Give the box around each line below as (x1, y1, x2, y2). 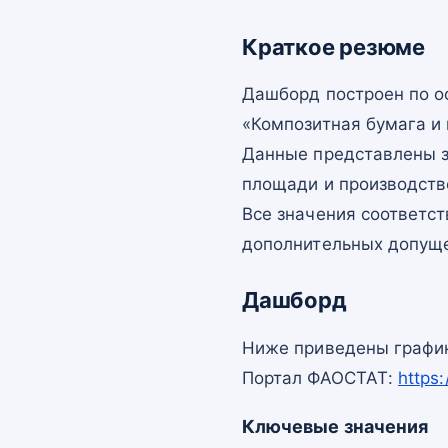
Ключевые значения (242, 415, 429, 437)
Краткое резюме (242, 34, 425, 60)
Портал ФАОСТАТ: (242, 367, 399, 388)
